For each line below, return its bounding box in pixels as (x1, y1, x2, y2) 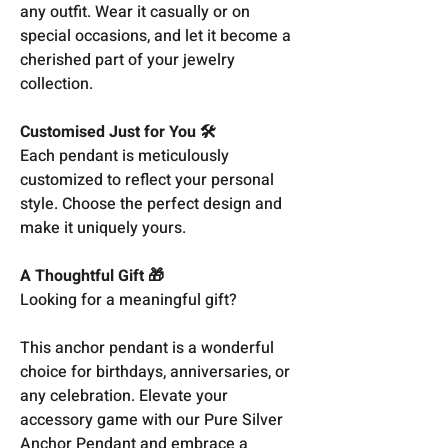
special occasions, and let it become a (20, 23, 291, 48)
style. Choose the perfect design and (20, 191, 282, 216)
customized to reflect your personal (20, 167, 274, 192)
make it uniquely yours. (20, 215, 186, 240)
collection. (20, 71, 93, 96)
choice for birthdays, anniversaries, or (20, 359, 290, 384)
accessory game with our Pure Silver (20, 407, 283, 432)
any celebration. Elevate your (20, 383, 228, 408)
